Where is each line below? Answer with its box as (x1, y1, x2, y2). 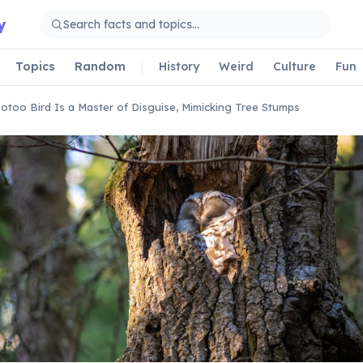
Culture (273, 58, 316, 74)
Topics (15, 58, 55, 74)
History (159, 58, 199, 74)
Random (75, 58, 126, 74)
